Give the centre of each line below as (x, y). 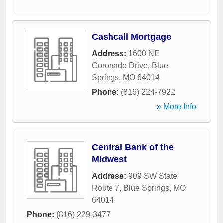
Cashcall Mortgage (131, 37)
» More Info (176, 106)
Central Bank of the (133, 147)
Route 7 (106, 188)
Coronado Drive (120, 65)
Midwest (109, 159)
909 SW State (153, 176)
